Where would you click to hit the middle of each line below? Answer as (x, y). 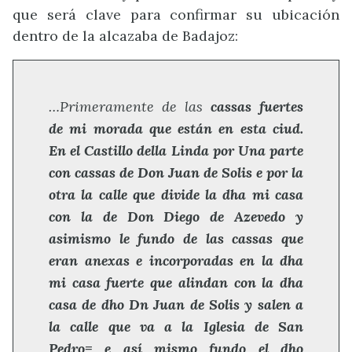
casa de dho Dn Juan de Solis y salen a (176, 304)
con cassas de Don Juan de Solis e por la (176, 172)
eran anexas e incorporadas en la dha (176, 260)
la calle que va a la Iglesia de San (176, 326)
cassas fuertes (257, 106)
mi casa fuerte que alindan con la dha (176, 282)
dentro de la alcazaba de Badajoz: (125, 36)
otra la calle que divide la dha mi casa (176, 194)
